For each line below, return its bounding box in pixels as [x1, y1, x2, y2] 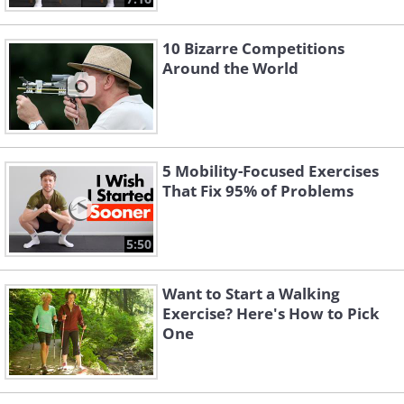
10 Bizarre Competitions [162, 38, 344, 60]
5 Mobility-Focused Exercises [162, 161, 379, 182]
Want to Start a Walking [162, 283, 340, 305]
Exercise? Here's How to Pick [162, 303, 380, 325]
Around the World [162, 58, 298, 79]
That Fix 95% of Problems [162, 180, 353, 202]
